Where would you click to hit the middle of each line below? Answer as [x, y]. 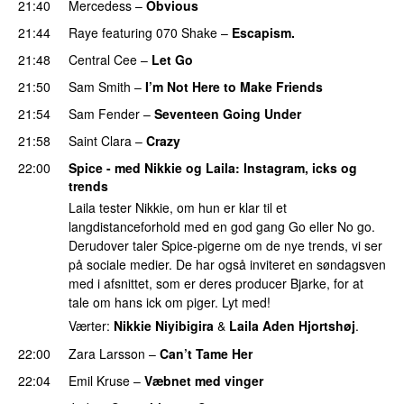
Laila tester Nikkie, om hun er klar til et [178, 208]
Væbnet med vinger [204, 380]
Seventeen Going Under [228, 113]
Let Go [172, 59]
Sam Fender [104, 113]
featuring [127, 32]
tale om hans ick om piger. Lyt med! [170, 303]
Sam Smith [100, 86]
